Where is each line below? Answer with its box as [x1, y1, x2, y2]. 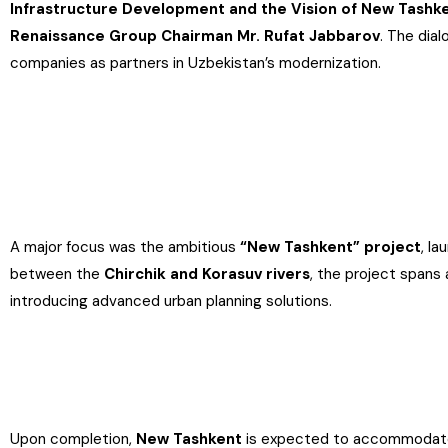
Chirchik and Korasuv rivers [104, 264, 310, 284]
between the [10, 264, 104, 284]
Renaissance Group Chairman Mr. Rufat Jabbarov [10, 26, 380, 46]
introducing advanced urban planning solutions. [10, 291, 332, 311]
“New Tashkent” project [240, 237, 421, 257]
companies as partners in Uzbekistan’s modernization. [10, 53, 381, 73]
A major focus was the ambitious [10, 237, 240, 257]
